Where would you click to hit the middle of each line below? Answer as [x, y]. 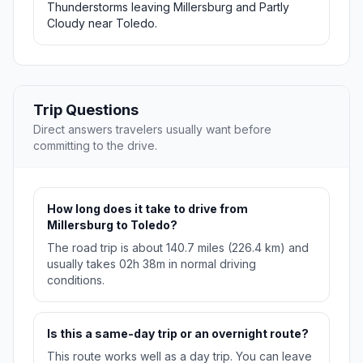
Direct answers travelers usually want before [152, 130]
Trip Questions [86, 110]
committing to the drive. [95, 146]
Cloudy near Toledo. [102, 23]
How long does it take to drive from [147, 209]
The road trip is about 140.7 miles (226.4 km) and [178, 248]
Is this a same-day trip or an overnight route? [178, 334]
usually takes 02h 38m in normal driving [152, 264]
